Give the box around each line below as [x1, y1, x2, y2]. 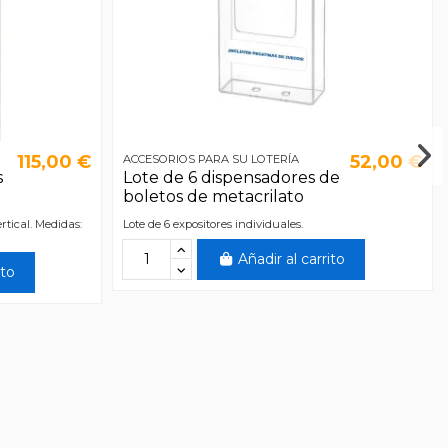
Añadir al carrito [238, 249, 346, 268]
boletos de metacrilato [122, 187, 304, 207]
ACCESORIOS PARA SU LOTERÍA [122, 151, 299, 166]
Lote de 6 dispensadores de [122, 168, 340, 188]
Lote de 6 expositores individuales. [122, 216, 303, 231]
